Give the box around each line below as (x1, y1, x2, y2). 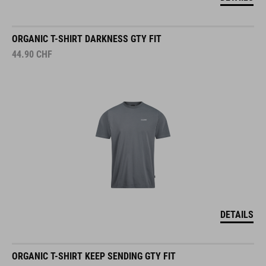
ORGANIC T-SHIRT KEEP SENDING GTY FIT (12, 251, 176, 262)
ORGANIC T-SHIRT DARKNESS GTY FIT (12, 33, 161, 45)
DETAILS (220, 209, 254, 220)
